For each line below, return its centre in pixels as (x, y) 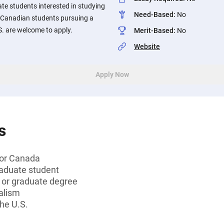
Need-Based (154, 14)
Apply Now (112, 74)
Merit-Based (154, 30)
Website (147, 46)
